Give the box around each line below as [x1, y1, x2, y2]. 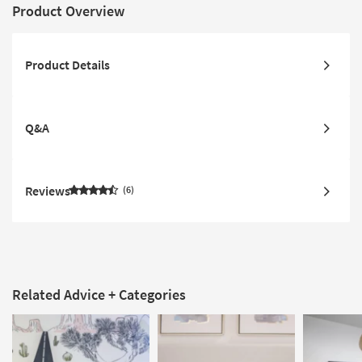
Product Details [25, 57, 110, 74]
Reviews [25, 183, 70, 200]
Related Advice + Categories [12, 285, 186, 305]
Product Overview [12, 2, 124, 21]
